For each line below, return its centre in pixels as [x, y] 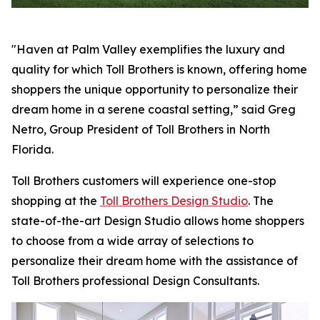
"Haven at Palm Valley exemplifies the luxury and [148, 49]
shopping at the [56, 201]
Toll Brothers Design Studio [174, 201]
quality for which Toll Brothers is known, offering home [159, 69]
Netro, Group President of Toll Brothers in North [141, 129]
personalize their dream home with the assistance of [155, 261]
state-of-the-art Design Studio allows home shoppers [158, 221]
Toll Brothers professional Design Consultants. [135, 281]
